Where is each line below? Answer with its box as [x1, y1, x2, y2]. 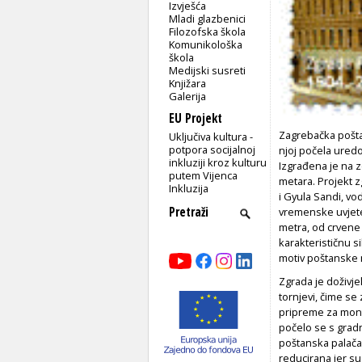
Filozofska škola [169, 23, 246, 39]
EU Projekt [169, 109, 222, 127]
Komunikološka [169, 36, 243, 52]
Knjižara [169, 75, 207, 90]
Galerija [169, 88, 207, 103]
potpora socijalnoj [169, 141, 256, 157]
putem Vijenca [169, 167, 238, 183]
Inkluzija [169, 180, 209, 196]
